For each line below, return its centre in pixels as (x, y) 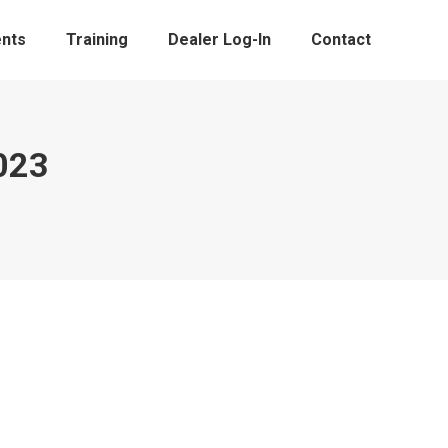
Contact (341, 39)
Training (97, 39)
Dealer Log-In (219, 39)
